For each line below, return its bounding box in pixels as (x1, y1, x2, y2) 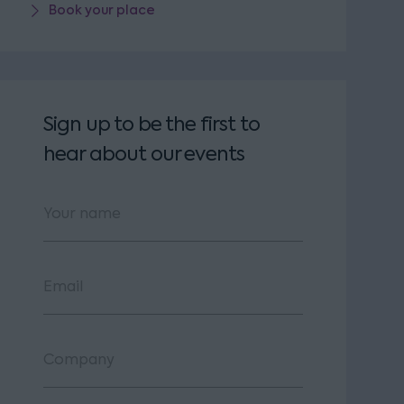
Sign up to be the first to (43, 111, 260, 137)
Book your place (49, 2, 155, 20)
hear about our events (43, 141, 245, 167)
